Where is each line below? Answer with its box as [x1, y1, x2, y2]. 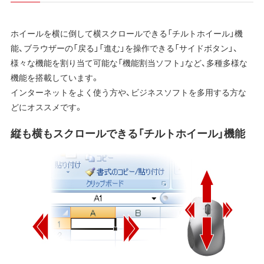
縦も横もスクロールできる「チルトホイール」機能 [10, 124, 245, 141]
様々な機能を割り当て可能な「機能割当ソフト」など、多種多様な [10, 56, 247, 68]
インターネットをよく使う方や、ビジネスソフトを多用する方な [10, 85, 246, 98]
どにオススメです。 [10, 100, 83, 113]
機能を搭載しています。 [10, 71, 100, 83]
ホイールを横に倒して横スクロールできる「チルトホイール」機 [10, 27, 243, 39]
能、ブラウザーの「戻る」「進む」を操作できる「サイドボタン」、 [10, 41, 238, 54]
